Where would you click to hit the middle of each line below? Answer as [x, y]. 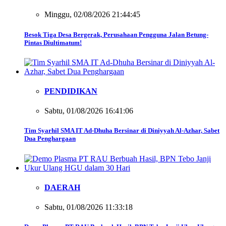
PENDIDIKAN [71, 91]
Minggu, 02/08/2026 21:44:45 [92, 15]
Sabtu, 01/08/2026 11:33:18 [89, 207]
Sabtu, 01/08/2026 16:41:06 [89, 111]
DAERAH [62, 187]
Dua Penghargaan [50, 139]
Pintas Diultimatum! [53, 42]
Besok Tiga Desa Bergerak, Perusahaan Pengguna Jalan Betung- [116, 34]
